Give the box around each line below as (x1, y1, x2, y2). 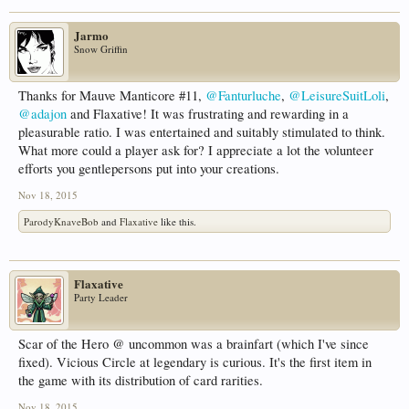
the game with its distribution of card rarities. (18, 372, 263, 390)
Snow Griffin (74, 42, 128, 57)
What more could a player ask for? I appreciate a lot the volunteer (18, 142, 373, 160)
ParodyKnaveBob (24, 215, 99, 229)
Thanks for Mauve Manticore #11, (18, 87, 205, 105)
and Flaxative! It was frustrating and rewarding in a (67, 105, 349, 123)
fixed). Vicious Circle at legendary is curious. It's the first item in (18, 353, 372, 372)
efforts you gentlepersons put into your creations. (18, 160, 279, 178)
